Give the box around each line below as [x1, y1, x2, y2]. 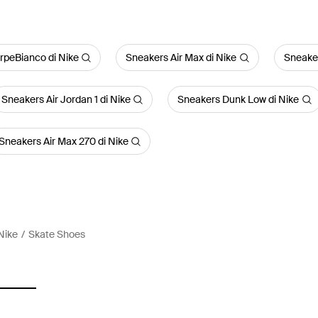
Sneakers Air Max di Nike [126, 51, 236, 64]
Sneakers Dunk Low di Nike [177, 93, 299, 106]
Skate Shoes [28, 228, 85, 241]
